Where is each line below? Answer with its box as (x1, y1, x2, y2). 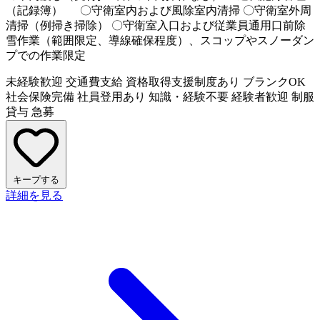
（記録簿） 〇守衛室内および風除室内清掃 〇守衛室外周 (6, 4, 311, 16)
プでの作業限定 (6, 49, 86, 61)
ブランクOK (243, 75, 306, 88)
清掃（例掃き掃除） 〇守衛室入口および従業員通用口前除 (6, 19, 306, 31)
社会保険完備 (6, 90, 74, 103)
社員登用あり (77, 90, 146, 103)
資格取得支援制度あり (126, 75, 240, 88)
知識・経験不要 (149, 90, 229, 103)
